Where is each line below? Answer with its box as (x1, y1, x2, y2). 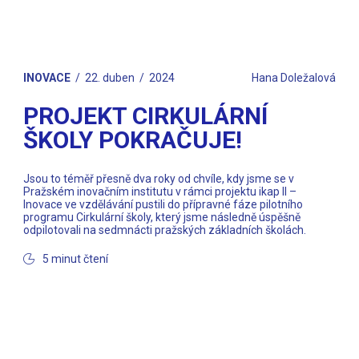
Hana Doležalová (251, 71, 336, 84)
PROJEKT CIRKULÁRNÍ (23, 101, 268, 130)
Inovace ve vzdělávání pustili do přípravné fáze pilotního (23, 197, 304, 211)
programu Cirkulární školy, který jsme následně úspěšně (23, 210, 301, 224)
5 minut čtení (42, 252, 109, 265)
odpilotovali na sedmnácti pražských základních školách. (23, 223, 307, 236)
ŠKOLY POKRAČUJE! (23, 125, 243, 154)
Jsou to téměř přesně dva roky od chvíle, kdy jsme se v (23, 171, 295, 185)
